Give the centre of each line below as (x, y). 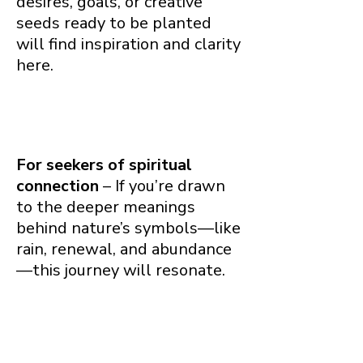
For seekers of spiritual (104, 164)
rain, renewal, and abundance (124, 249)
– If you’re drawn (162, 186)
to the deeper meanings (106, 207)
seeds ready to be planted (114, 23)
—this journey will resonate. (121, 270)
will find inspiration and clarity (128, 44)
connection (58, 186)
